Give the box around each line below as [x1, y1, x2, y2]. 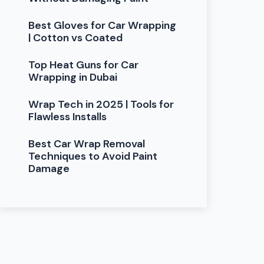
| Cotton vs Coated [28, 30, 123, 45]
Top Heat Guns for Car [28, 57, 139, 72]
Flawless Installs [28, 109, 107, 124]
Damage [28, 161, 70, 176]
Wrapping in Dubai [28, 70, 118, 84]
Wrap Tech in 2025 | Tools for [28, 97, 174, 111]
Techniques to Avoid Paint [28, 148, 158, 163]
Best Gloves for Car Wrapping [28, 18, 177, 32]
